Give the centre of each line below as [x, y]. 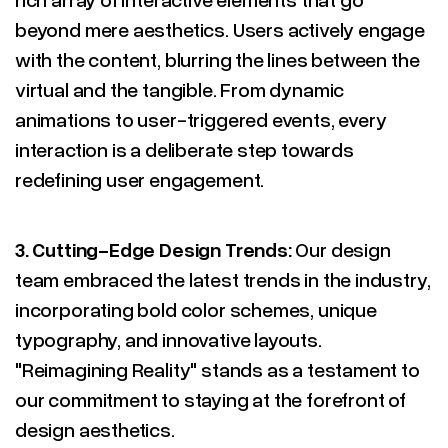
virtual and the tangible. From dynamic [180, 89]
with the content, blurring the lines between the [217, 59]
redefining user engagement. [140, 179]
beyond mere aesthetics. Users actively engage [220, 29]
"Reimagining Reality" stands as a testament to [217, 369]
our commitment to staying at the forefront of [210, 399]
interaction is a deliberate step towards [184, 149]
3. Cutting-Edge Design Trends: [155, 249]
